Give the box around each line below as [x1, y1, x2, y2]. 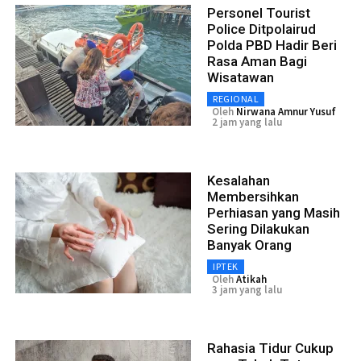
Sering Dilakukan [207, 221, 309, 238]
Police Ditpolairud [207, 21, 316, 38]
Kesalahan [207, 172, 270, 189]
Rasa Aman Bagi [207, 53, 307, 70]
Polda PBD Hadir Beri [207, 37, 337, 54]
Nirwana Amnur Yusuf [236, 105, 336, 119]
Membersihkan [207, 189, 299, 205]
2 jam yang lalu [212, 115, 282, 130]
